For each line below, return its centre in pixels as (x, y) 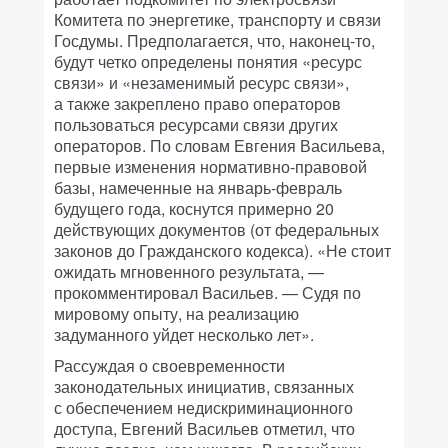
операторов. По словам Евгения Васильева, (219, 145)
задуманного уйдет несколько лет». (184, 334)
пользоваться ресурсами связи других (196, 124)
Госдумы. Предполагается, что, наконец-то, (214, 40)
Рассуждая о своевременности (169, 365)
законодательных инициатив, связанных (204, 386)
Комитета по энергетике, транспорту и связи (217, 19)
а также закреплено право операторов (197, 103)
